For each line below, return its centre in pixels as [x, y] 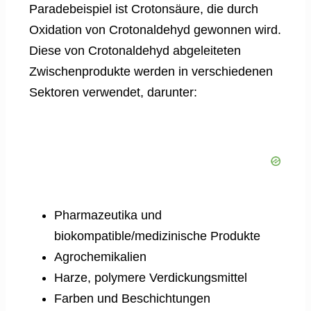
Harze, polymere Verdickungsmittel [151, 278]
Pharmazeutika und [108, 216]
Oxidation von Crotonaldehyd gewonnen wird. [155, 30]
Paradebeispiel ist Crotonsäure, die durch [144, 9]
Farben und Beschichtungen [132, 299]
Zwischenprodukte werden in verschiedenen [151, 72]
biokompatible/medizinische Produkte [157, 236]
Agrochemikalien [100, 257]
